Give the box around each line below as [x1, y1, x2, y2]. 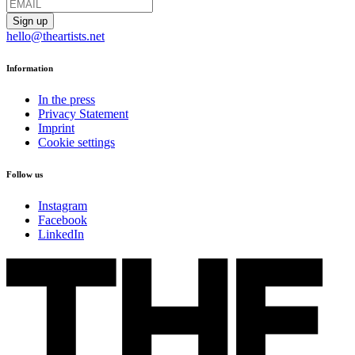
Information [6, 63, 53, 74]
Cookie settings [38, 135, 115, 149]
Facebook [38, 212, 87, 227]
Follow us [6, 169, 43, 179]
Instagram [38, 198, 87, 212]
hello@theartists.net [6, 29, 105, 44]
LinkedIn [38, 227, 84, 241]
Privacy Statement [38, 106, 128, 120]
